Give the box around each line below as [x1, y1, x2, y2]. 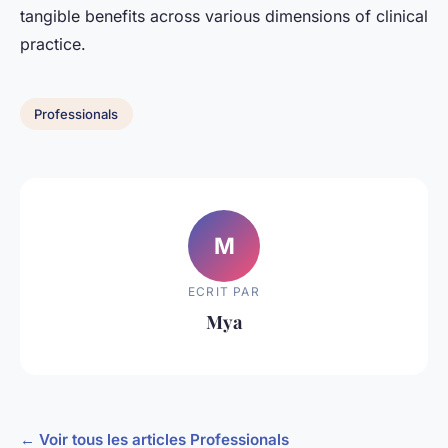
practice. [20, 34, 86, 55]
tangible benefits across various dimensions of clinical [20, 6, 428, 27]
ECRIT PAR [188, 284, 260, 299]
